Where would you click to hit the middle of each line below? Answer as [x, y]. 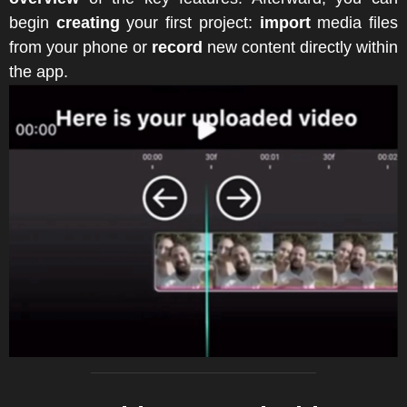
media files [354, 22]
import [285, 22]
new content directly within [300, 47]
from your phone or [80, 47]
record [177, 47]
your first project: [189, 22]
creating [88, 22]
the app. [39, 71]
